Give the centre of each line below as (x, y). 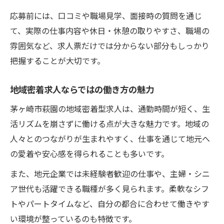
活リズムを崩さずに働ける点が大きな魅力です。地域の (109, 123)
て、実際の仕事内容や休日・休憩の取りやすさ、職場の (110, 30)
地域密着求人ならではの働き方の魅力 (82, 89)
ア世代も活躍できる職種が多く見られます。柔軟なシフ (109, 188)
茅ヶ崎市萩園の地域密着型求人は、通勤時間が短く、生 (110, 108)
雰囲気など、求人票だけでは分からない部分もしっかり (110, 45)
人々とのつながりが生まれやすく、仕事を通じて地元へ (110, 138)
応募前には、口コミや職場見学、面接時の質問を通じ (106, 15)
